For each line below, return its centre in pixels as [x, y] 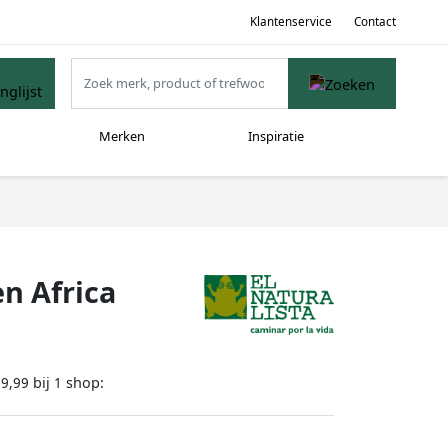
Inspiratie [275, 136]
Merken [121, 136]
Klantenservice [290, 21]
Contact [375, 21]
